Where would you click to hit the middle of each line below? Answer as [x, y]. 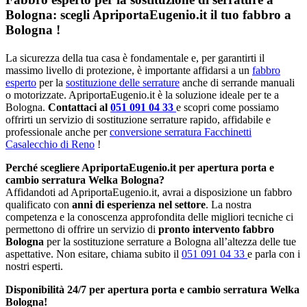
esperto [21, 83]
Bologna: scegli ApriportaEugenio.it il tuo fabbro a [148, 15]
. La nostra [229, 205]
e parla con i [274, 254]
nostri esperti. [34, 267]
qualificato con [39, 205]
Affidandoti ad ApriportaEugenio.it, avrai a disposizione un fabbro [149, 193]
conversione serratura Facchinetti [181, 132]
